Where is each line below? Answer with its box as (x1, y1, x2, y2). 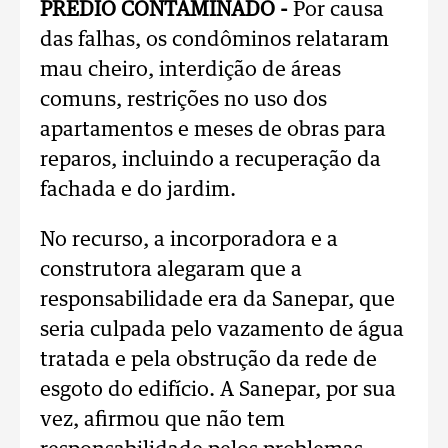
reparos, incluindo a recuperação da (40, 150, 381, 170)
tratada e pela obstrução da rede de (40, 350, 377, 370)
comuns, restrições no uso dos (40, 90, 327, 110)
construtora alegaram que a (40, 260, 302, 280)
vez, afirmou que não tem (40, 410, 285, 430)
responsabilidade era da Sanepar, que (40, 290, 395, 310)
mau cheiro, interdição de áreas (40, 60, 341, 80)
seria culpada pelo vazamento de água (40, 320, 404, 340)
